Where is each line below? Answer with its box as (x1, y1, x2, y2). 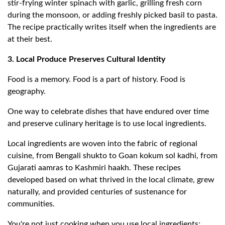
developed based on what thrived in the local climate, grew (8, 176, 214, 184)
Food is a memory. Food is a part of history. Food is (8, 75, 185, 84)
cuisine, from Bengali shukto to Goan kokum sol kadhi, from (8, 152, 217, 160)
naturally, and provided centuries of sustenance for (8, 188, 187, 196)
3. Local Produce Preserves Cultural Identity (8, 55, 165, 64)
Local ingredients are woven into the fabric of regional (8, 140, 197, 148)
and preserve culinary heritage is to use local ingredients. (8, 120, 206, 128)
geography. (8, 87, 46, 96)
